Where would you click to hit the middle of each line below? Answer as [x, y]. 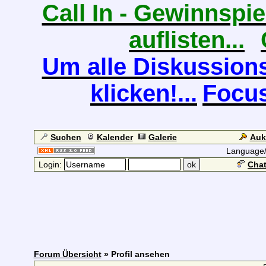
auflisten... [187, 40]
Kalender [115, 137]
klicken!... [144, 93]
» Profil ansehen [135, 254]
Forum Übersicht [67, 254]
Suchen [66, 137]
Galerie [162, 137]
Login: [50, 164]
